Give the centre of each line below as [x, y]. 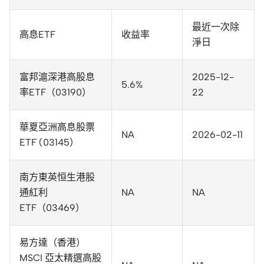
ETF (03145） [49, 142]
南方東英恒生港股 [57, 177]
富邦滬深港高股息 [57, 77]
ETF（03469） [52, 207]
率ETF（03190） [55, 92]
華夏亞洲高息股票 [57, 127]
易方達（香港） [52, 242]
